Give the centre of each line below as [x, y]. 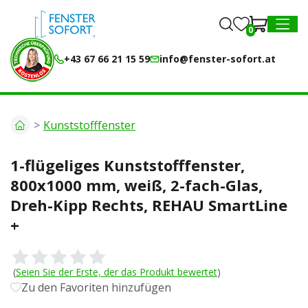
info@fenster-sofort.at [218, 59]
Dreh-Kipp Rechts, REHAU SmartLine [149, 205]
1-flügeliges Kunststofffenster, [128, 165]
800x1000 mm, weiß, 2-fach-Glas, [136, 185]
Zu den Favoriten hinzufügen [96, 287]
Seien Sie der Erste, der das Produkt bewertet [117, 272]
